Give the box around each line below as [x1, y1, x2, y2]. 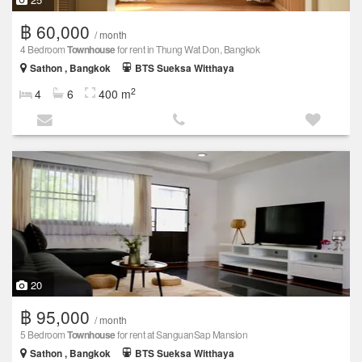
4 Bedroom [20, 41, 67, 56]
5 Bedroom [20, 327, 67, 342]
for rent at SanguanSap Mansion [115, 327, 247, 342]
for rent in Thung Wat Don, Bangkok [115, 41, 259, 56]
